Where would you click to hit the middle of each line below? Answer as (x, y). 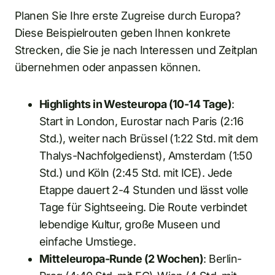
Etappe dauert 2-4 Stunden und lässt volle (144, 190)
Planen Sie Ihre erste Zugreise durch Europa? (128, 15)
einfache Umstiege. (88, 241)
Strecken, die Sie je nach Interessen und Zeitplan (136, 50)
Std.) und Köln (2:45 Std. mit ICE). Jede (136, 172)
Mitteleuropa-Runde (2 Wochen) (122, 258)
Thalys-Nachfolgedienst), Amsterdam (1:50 (146, 155)
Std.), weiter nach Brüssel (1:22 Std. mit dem (149, 138)
